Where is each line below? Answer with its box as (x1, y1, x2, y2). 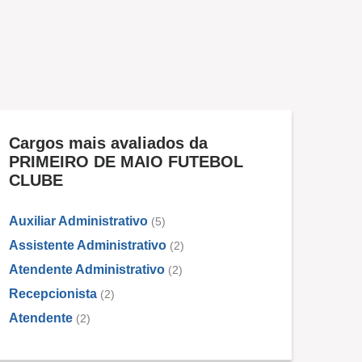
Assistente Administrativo (9, 238, 166, 252)
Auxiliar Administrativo (9, 214, 148, 228)
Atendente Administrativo (9, 263, 165, 276)
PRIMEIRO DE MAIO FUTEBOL (9, 153, 243, 170)
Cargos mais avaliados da (9, 134, 208, 152)
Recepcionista (9, 287, 97, 301)
